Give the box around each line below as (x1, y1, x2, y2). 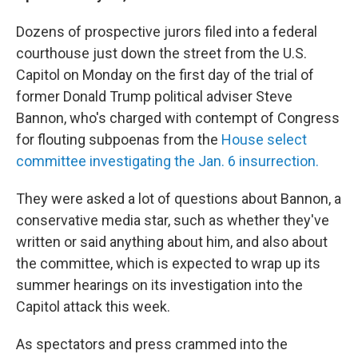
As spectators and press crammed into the (16, 336, 288, 352)
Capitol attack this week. (16, 298, 170, 315)
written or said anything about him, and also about (16, 233, 328, 250)
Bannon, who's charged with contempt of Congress (16, 109, 340, 126)
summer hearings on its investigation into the (16, 276, 303, 293)
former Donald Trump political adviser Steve (16, 88, 292, 105)
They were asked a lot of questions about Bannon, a (16, 190, 341, 207)
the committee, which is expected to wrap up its (16, 255, 320, 272)
